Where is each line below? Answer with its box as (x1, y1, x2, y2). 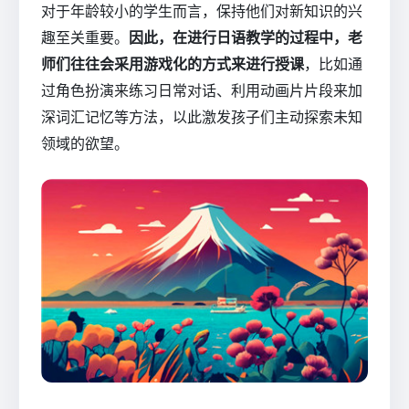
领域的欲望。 (41, 133, 129, 152)
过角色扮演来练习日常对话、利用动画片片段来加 (41, 80, 362, 100)
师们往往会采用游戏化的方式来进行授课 (41, 54, 304, 73)
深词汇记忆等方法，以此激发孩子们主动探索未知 (41, 107, 362, 126)
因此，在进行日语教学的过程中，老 (129, 27, 362, 47)
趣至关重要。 (41, 27, 129, 47)
